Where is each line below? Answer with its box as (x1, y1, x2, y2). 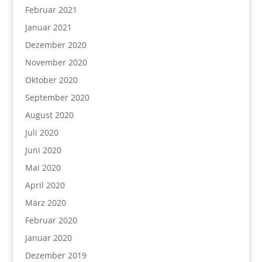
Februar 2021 (25, 4, 77, 15)
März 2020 (25, 197, 66, 208)
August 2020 (25, 109, 74, 120)
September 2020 (25, 92, 89, 103)
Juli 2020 (25, 127, 58, 138)
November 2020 (25, 57, 87, 68)
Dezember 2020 (25, 39, 87, 50)
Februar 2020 (25, 215, 77, 226)
